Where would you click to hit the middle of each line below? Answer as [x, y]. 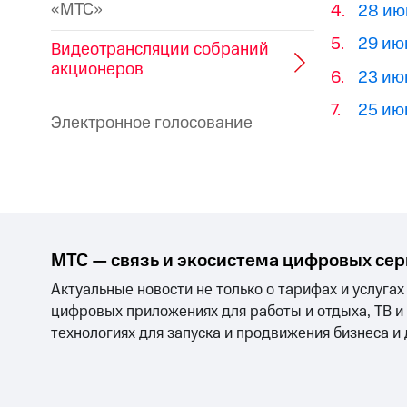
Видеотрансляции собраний [160, 49]
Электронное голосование [152, 123]
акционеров [97, 69]
